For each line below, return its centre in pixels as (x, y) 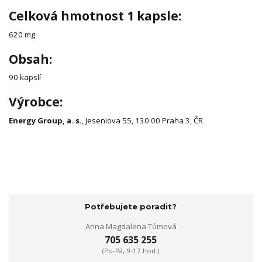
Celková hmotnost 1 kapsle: (95, 16)
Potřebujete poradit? (131, 207)
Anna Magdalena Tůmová (131, 226)
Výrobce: (36, 101)
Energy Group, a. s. (45, 120)
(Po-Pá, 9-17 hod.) (131, 251)
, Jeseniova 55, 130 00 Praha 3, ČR (142, 120)
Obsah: (30, 59)
